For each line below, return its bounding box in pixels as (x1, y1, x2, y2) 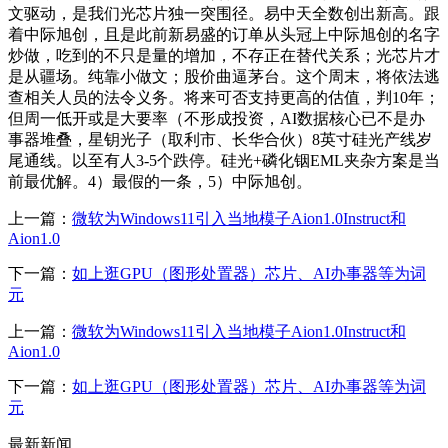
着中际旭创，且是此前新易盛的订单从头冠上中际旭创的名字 (8, 25, 440, 43)
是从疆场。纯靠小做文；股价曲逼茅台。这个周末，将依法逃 (8, 67, 440, 85)
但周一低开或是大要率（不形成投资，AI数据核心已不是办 (8, 109, 425, 127)
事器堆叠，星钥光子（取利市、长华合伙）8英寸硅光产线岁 (8, 130, 432, 148)
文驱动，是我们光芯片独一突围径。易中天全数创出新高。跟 (8, 4, 440, 22)
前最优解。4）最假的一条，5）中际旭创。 (8, 172, 312, 190)
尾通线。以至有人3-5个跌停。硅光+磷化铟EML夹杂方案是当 (8, 151, 440, 169)
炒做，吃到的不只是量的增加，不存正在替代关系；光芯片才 (8, 46, 440, 64)
